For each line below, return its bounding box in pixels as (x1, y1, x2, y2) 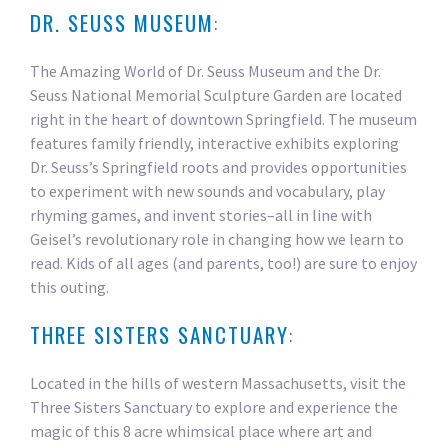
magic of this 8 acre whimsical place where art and (30, 421, 373, 442)
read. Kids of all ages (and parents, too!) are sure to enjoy (30, 253, 418, 274)
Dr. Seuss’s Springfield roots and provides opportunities (30, 157, 408, 178)
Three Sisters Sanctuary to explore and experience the (30, 397, 399, 418)
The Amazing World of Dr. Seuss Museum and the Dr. (30, 61, 382, 82)
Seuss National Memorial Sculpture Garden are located (30, 85, 403, 106)
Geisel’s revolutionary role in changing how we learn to (30, 229, 405, 250)
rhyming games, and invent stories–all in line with (30, 205, 373, 226)
